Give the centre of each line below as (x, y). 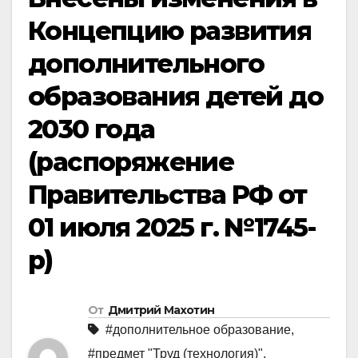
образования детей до (175, 97)
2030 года (91, 129)
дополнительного (146, 64)
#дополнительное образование (198, 329)
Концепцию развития (170, 31)
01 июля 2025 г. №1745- (172, 228)
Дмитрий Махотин (161, 310)
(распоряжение (131, 162)
